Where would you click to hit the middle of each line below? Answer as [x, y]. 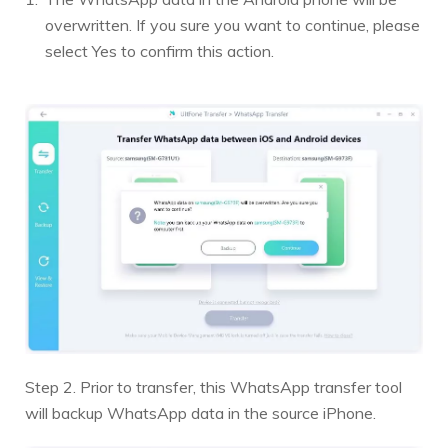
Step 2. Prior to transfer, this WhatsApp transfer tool [213, 387]
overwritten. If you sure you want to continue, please [232, 24]
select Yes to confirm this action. [159, 50]
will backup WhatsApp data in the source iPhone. [200, 413]
